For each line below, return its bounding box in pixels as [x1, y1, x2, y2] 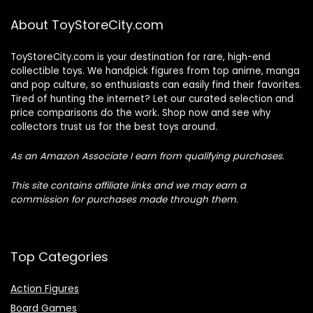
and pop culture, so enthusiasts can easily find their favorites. [10, 78, 302, 92]
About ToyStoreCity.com [10, 16, 163, 34]
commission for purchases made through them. [10, 193, 238, 206]
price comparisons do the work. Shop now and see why [10, 106, 270, 119]
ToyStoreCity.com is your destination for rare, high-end [10, 50, 270, 64]
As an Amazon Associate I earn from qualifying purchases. [10, 150, 284, 163]
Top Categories [10, 248, 108, 265]
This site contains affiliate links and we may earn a [10, 179, 246, 192]
